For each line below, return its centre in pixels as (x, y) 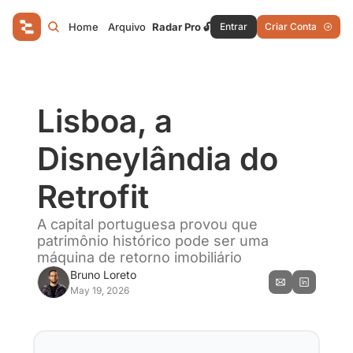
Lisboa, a (104, 121)
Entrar (234, 26)
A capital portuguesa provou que (147, 224)
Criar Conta (291, 26)
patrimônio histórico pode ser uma (152, 241)
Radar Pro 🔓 (182, 26)
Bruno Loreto (103, 275)
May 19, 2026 (99, 290)
